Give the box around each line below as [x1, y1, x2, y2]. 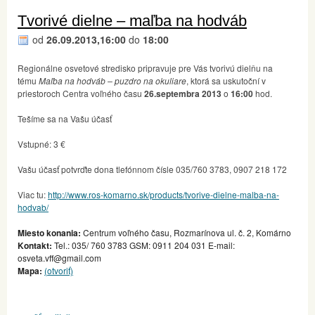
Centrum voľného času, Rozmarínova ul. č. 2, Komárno [81, 226, 291, 238]
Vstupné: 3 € [18, 137, 65, 150]
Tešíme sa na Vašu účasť [18, 112, 112, 124]
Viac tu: [18, 188, 48, 200]
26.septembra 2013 [142, 86, 221, 100]
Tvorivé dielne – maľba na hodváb [18, 11, 247, 30]
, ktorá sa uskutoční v [186, 74, 266, 86]
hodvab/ [18, 200, 49, 213]
